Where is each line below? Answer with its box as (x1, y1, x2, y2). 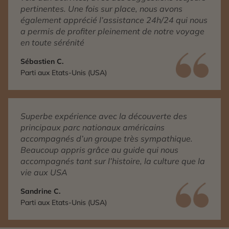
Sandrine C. (20, 187, 60, 196)
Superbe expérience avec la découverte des (20, 111, 187, 121)
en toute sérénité (20, 37, 84, 48)
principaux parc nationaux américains (20, 122, 165, 132)
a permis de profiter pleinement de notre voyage (20, 26, 204, 36)
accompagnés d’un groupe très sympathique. (20, 133, 193, 144)
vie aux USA (20, 167, 67, 177)
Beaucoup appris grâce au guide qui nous (20, 145, 178, 155)
